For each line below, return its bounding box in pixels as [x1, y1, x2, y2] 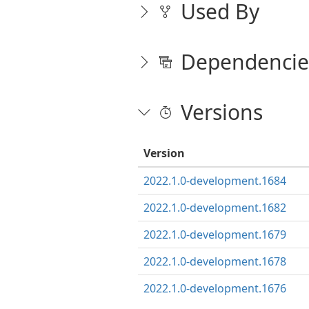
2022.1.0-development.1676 [143, 281, 286, 296]
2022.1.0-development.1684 [143, 173, 286, 188]
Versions [180, 98, 263, 126]
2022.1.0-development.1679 [143, 227, 286, 242]
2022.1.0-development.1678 [143, 254, 286, 269]
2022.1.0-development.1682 [143, 200, 286, 215]
